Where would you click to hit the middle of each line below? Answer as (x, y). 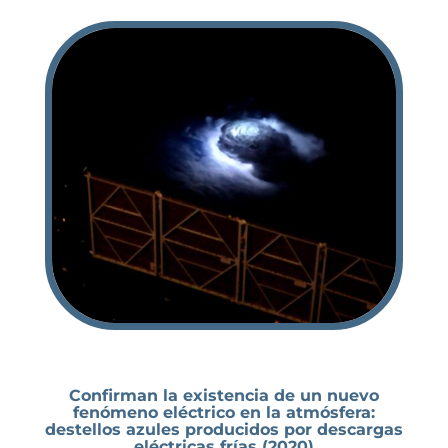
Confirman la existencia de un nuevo (223, 395)
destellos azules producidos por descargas (223, 429)
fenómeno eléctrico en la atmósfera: (223, 412)
